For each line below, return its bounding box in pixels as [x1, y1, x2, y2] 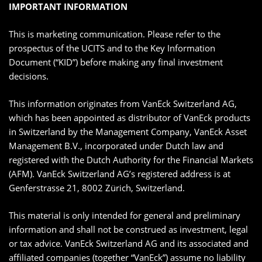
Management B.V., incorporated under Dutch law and [9, 140, 223, 152]
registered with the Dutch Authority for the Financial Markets [9, 154, 253, 166]
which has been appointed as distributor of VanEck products [9, 112, 250, 124]
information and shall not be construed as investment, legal [9, 223, 248, 236]
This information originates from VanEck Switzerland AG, [9, 98, 237, 110]
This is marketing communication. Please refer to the [9, 28, 220, 40]
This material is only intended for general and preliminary [9, 209, 240, 222]
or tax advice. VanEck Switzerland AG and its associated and [9, 237, 249, 250]
